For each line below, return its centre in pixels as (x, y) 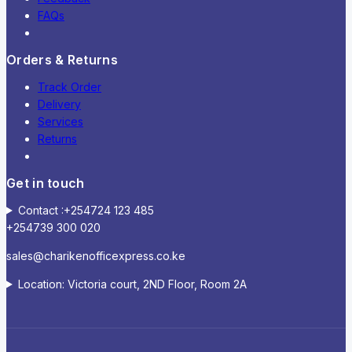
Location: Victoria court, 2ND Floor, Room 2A (132, 284)
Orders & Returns (62, 60)
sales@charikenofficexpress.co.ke (96, 255)
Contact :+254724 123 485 (86, 210)
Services (60, 122)
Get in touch (46, 183)
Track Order (70, 87)
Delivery (59, 104)
